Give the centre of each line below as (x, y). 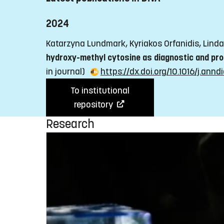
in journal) (66, 71)
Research (70, 124)
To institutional (100, 90)
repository (94, 104)
